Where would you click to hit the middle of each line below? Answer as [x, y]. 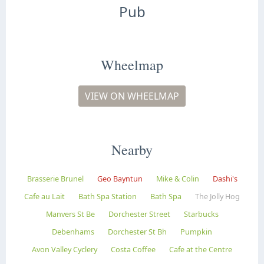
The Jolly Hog [217, 196]
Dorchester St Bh [137, 232]
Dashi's [225, 179]
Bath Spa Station [108, 196]
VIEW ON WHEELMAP [132, 96]
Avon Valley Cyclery [65, 249]
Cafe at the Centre [201, 249]
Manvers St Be [70, 214]
